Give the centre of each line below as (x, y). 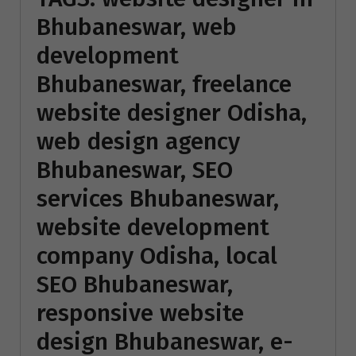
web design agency (138, 141)
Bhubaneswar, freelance (164, 84)
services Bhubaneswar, (158, 198)
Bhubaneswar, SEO (135, 170)
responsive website (140, 313)
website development (153, 227)
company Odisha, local (157, 255)
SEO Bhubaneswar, (135, 284)
